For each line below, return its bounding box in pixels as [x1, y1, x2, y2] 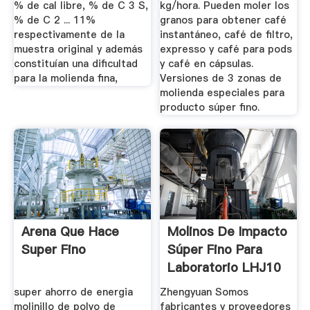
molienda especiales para [160, 86, 285, 100]
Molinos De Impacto [167, 223, 288, 241]
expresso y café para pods [160, 42, 293, 57]
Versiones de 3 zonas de [160, 71, 282, 86]
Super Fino [21, 241, 86, 259]
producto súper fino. [160, 100, 260, 115]
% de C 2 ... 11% [13, 13, 95, 28]
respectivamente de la [13, 28, 125, 42]
